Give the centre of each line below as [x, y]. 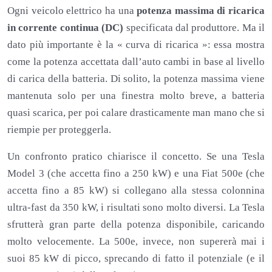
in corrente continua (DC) [66, 28]
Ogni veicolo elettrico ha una [72, 11]
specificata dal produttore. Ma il [194, 28]
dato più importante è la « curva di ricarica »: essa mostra [136, 45]
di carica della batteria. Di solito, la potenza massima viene [136, 79]
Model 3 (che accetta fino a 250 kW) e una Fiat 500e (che [136, 174]
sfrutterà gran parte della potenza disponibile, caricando [136, 225]
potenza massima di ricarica [201, 11]
